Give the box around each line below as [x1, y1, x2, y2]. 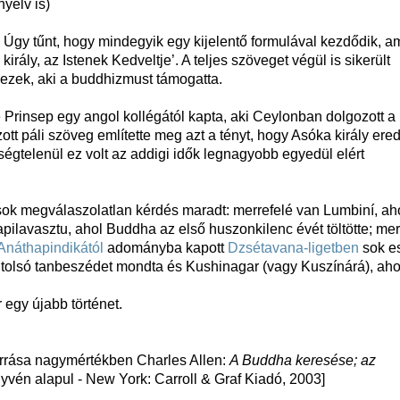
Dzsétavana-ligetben [228, 240, 360, 256]
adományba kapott [104, 240, 229, 256]
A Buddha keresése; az [229, 353, 377, 369]
